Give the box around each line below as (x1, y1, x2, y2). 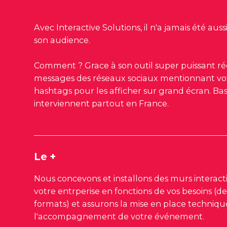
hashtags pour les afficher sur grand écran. (34, 85, 213, 96)
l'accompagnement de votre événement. (34, 211, 205, 221)
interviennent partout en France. (34, 98, 171, 108)
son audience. (34, 34, 91, 45)
